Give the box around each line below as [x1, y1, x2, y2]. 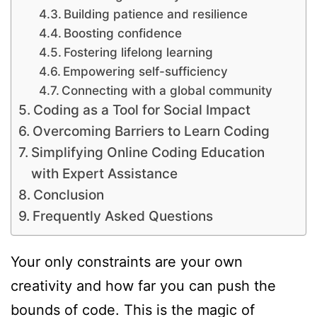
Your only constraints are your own [11, 253, 243, 270]
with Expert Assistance [30, 166, 178, 183]
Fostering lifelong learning [63, 45, 213, 60]
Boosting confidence [63, 25, 182, 41]
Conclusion [33, 187, 104, 204]
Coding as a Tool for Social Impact [33, 102, 250, 119]
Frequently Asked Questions [32, 208, 213, 225]
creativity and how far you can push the [11, 277, 276, 294]
